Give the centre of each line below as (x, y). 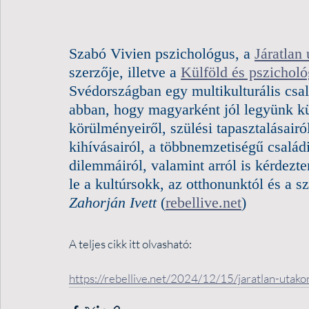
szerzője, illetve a (125, 72)
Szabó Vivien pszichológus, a (162, 53)
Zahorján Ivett (113, 202)
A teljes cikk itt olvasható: (130, 244)
